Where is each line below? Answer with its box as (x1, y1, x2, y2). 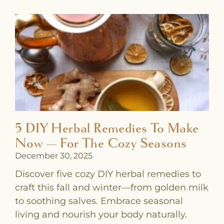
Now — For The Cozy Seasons (15, 135, 187, 152)
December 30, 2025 (15, 151, 92, 161)
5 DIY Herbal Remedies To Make (15, 120, 199, 137)
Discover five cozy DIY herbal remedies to (15, 168, 201, 180)
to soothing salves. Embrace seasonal (15, 195, 183, 207)
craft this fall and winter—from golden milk (15, 182, 208, 193)
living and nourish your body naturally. (15, 209, 187, 220)
